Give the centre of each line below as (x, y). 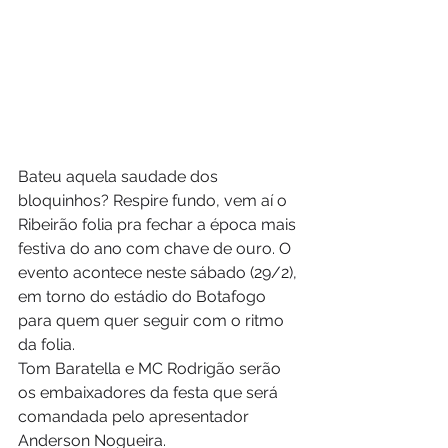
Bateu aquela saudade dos (120, 177)
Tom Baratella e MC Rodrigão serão (151, 369)
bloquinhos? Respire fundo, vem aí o (154, 201)
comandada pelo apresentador (135, 417)
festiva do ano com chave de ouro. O (156, 249)
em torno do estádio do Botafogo (144, 297)
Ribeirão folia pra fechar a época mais (159, 225)
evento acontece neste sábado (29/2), (159, 273)
